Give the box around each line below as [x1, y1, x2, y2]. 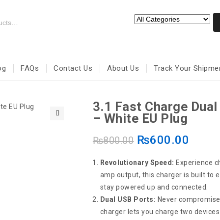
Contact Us [54, 63, 92, 73]
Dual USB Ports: [100, 195, 156, 203]
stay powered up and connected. [100, 183, 208, 191]
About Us [107, 63, 139, 73]
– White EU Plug [92, 111, 188, 126]
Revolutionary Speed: [100, 159, 174, 166]
